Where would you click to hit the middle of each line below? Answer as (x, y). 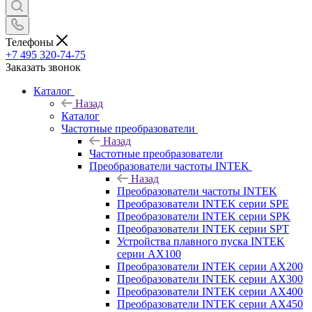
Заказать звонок (43, 67)
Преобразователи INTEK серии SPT (203, 228)
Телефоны (31, 42)
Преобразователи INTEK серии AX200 (210, 266)
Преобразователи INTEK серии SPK (204, 216)
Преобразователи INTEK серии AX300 (210, 279)
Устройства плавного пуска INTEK (201, 241)
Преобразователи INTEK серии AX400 (210, 291)
